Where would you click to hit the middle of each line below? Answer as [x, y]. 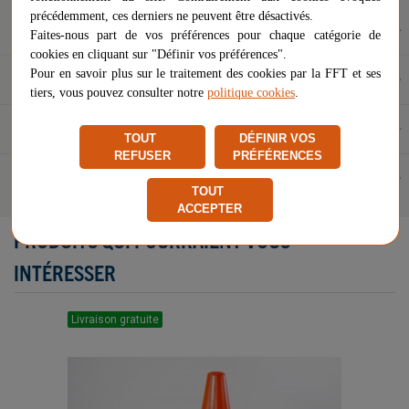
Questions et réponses [83, 128]
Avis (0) [37, 178]
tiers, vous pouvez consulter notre [119, 92]
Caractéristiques [66, 79]
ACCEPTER [210, 208]
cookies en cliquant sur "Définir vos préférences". [160, 54]
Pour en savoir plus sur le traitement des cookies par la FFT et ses [205, 73]
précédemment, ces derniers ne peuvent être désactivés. [173, 16]
